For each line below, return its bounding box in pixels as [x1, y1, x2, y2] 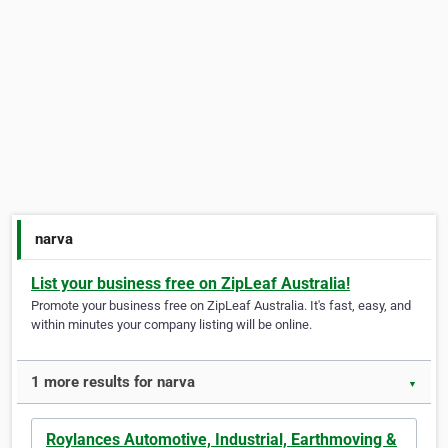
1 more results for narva [31, 373, 195, 392]
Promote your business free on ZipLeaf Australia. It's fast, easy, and [31, 298, 411, 314]
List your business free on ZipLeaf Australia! [31, 274, 350, 294]
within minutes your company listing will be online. [31, 317, 312, 333]
